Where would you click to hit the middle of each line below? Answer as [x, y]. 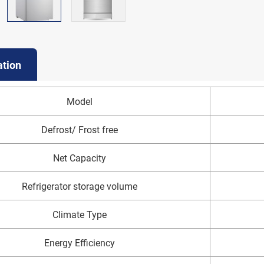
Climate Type [80, 214]
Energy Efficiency [80, 243]
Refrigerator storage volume [80, 186]
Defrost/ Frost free [80, 130]
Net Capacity [80, 158]
